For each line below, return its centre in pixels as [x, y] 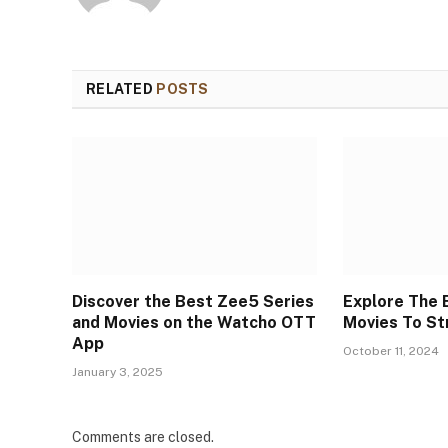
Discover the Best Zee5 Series [193, 301]
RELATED [121, 88]
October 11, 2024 [391, 350]
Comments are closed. [143, 436]
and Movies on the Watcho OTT [194, 322]
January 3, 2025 [117, 371]
